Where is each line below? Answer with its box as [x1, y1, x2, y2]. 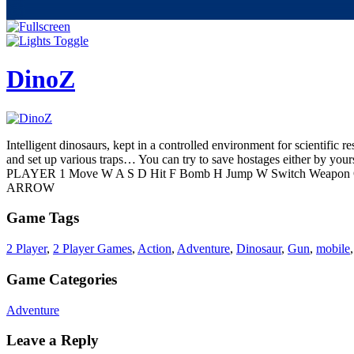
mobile [316, 242, 350, 256]
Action [137, 242, 171, 256]
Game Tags [6, 209, 79, 227]
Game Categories [6, 270, 117, 288]
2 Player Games [53, 242, 132, 256]
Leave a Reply [6, 332, 99, 349]
